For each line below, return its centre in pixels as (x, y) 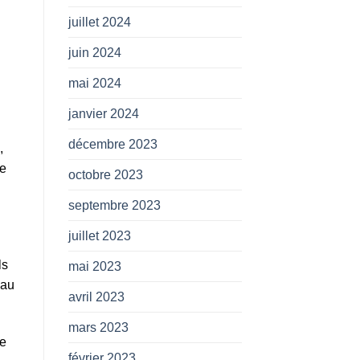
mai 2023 (94, 266)
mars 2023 (98, 327)
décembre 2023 (112, 144)
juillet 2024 (99, 22)
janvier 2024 (103, 113)
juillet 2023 (99, 235)
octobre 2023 (105, 174)
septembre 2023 (114, 205)
